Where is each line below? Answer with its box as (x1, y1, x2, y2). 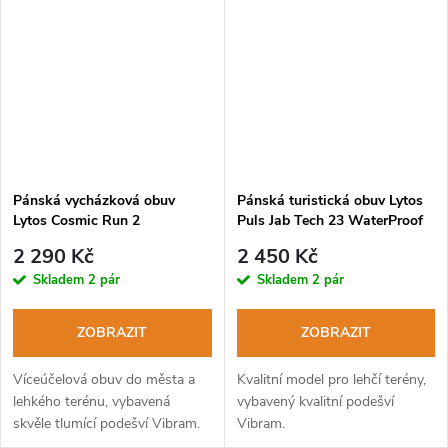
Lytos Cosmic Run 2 (13, 211, 140, 231)
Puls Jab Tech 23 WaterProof (236, 211, 423, 231)
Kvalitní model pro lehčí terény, (236, 369, 426, 389)
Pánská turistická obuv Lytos (236, 191, 423, 211)
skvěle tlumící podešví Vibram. (13, 413, 200, 433)
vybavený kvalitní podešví (236, 391, 394, 411)
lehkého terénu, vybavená (13, 391, 170, 411)
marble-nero (236, 231, 315, 251)
